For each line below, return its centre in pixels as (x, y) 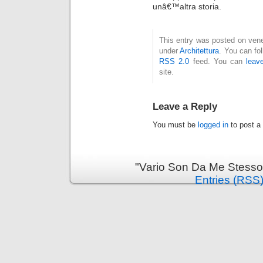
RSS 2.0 (174, 61)
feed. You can (218, 61)
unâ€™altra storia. (187, 6)
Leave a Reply (185, 106)
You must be (175, 124)
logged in (213, 124)
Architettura (200, 50)
